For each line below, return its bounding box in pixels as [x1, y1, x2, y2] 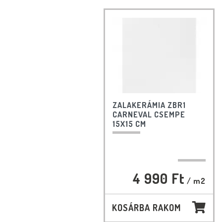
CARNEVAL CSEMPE [112, 110, 185, 120]
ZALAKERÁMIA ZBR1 [112, 100, 186, 111]
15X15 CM [112, 119, 146, 129]
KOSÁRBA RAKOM [112, 202, 181, 214]
